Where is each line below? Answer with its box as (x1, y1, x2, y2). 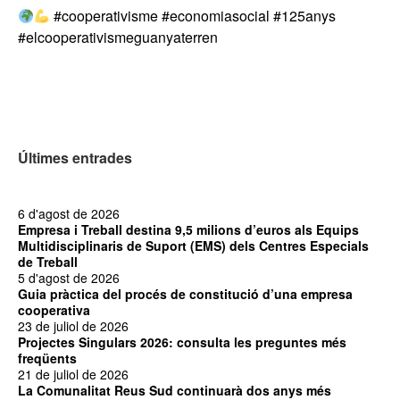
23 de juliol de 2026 (18, 317, 129, 335)
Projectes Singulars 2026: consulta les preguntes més (18, 333, 346, 351)
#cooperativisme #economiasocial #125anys (50, 5, 337, 26)
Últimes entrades (18, 147, 132, 168)
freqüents (18, 349, 77, 367)
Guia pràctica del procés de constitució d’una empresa (18, 285, 353, 303)
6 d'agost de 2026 (18, 204, 120, 222)
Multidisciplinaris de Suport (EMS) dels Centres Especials (18, 237, 369, 254)
